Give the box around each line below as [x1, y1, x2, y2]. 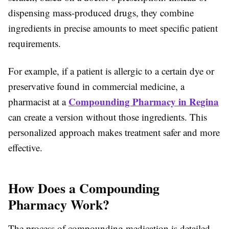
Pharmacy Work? [8, 195, 109, 215]
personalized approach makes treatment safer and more [8, 126, 220, 139]
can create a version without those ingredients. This [8, 110, 207, 124]
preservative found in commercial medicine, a [8, 80, 185, 93]
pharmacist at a [8, 95, 68, 108]
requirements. [8, 37, 61, 50]
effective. [8, 141, 42, 154]
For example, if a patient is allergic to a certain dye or [8, 64, 214, 78]
